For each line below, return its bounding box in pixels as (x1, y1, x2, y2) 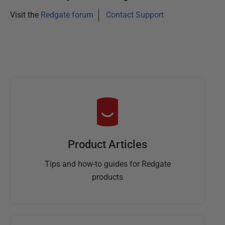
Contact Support (106, 10, 164, 20)
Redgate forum (41, 10, 93, 20)
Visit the (10, 10, 41, 20)
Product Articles (68, 138, 147, 151)
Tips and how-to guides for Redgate (44, 159, 171, 169)
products (92, 172, 123, 182)
